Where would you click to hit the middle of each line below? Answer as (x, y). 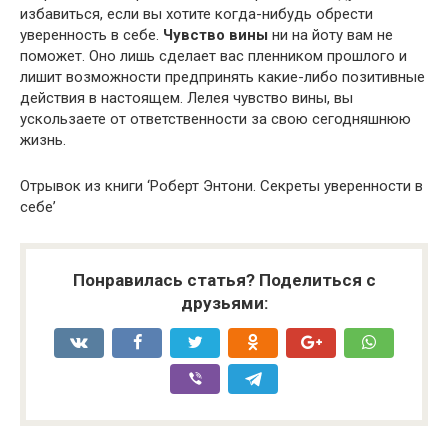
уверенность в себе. (91, 35)
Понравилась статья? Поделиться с (224, 280)
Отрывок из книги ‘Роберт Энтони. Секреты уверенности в (221, 186)
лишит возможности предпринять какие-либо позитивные (222, 77)
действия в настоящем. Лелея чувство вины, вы (186, 98)
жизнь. (43, 140)
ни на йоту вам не (330, 35)
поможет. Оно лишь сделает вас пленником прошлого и (213, 56)
